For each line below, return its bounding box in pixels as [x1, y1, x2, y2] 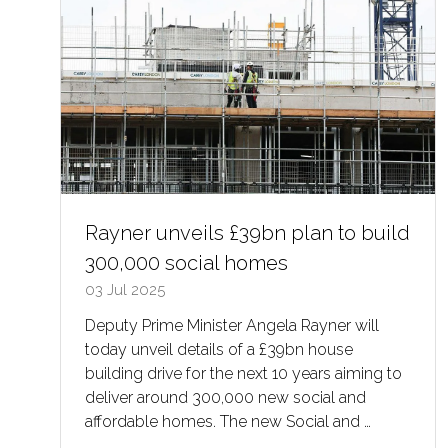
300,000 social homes [85, 250, 288, 275]
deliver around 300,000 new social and [85, 387, 366, 407]
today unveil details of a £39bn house [85, 339, 353, 359]
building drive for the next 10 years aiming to [85, 363, 402, 383]
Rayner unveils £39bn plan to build [85, 220, 410, 245]
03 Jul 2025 [85, 280, 165, 299]
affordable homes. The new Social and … [85, 411, 371, 431]
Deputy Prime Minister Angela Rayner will [85, 315, 379, 335]
